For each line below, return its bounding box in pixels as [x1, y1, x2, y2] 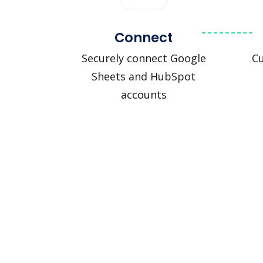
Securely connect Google [81, 50, 206, 65]
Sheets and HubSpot [92, 69, 195, 83]
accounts [120, 87, 167, 102]
